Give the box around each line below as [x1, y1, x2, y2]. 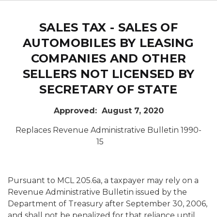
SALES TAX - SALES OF [39, 20, 178, 34]
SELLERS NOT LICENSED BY [22, 67, 195, 81]
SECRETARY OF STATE [39, 82, 178, 96]
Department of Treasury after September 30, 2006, [8, 199, 207, 208]
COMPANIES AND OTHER [31, 51, 186, 65]
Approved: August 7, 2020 [53, 106, 164, 115]
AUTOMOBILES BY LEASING [23, 36, 194, 50]
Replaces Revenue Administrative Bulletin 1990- [15, 125, 201, 135]
